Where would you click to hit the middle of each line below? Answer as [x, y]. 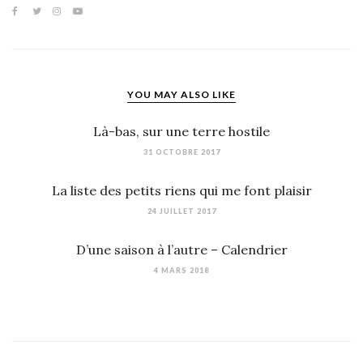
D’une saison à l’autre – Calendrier [181, 250]
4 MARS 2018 [181, 271]
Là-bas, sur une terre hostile [181, 132]
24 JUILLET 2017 [181, 211]
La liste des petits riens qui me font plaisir [181, 191]
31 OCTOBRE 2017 [181, 152]
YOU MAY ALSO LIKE [181, 95]
